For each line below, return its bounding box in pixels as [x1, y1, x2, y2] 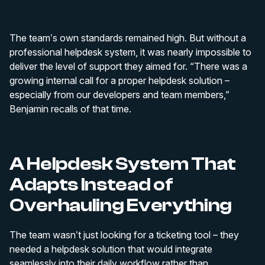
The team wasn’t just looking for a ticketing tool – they [9, 229, 239, 241]
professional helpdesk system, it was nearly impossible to [9, 46, 251, 58]
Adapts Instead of [9, 174, 173, 195]
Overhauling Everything [9, 195, 232, 216]
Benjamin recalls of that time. [9, 103, 131, 115]
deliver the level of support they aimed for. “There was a [9, 60, 247, 72]
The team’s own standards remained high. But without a [9, 32, 246, 44]
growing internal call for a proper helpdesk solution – [9, 75, 230, 86]
